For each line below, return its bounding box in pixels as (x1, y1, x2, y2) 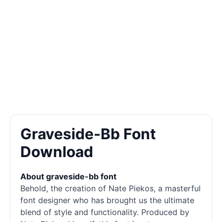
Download (20, 143, 93, 161)
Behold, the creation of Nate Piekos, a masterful (20, 183, 201, 193)
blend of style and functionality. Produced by (20, 207, 189, 217)
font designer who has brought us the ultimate (20, 195, 194, 205)
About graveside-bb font (20, 171, 116, 181)
